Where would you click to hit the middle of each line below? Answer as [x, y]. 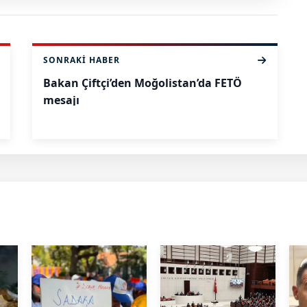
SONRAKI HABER [82, 60]
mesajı [61, 100]
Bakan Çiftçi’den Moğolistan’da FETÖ [143, 83]
